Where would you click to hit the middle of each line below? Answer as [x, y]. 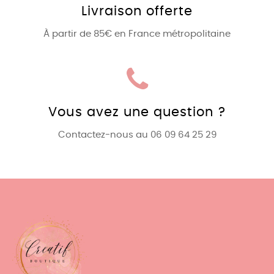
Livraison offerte [137, 11]
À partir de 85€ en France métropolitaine [137, 34]
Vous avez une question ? [137, 113]
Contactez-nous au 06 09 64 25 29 [137, 135]
